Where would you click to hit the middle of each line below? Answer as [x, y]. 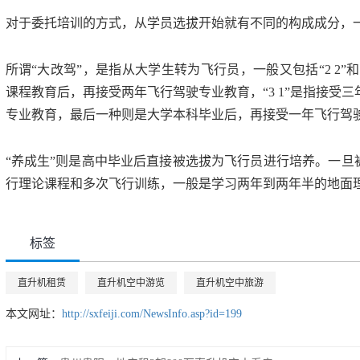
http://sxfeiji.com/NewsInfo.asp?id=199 [151, 314]
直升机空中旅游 [229, 283]
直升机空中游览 [131, 283]
